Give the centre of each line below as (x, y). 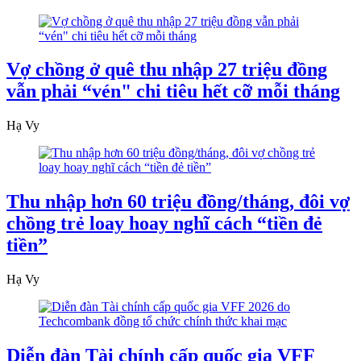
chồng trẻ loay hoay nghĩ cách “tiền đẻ (164, 224)
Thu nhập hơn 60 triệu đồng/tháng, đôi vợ (178, 202)
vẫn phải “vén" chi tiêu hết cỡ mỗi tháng (173, 91)
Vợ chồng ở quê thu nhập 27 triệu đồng (167, 70)
